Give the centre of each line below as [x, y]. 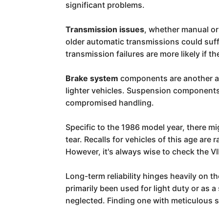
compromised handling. [110, 102]
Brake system [92, 78]
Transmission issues [105, 29]
